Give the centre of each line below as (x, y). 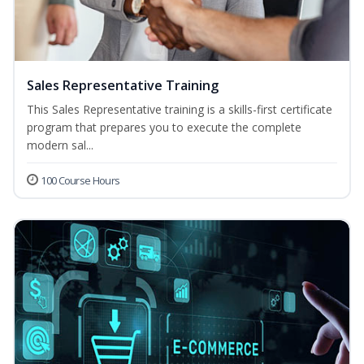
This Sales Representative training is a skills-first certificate (180, 110)
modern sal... (60, 145)
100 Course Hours (80, 181)
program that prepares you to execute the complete (164, 128)
